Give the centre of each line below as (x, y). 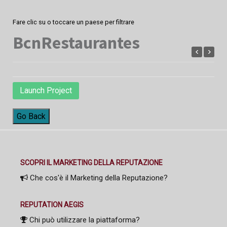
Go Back (31, 116)
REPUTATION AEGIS (52, 204)
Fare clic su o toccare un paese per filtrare (73, 22)
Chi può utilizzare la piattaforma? (84, 220)
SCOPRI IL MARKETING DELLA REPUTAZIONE (91, 162)
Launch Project (46, 90)
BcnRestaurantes (76, 42)
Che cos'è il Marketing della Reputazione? (98, 178)
